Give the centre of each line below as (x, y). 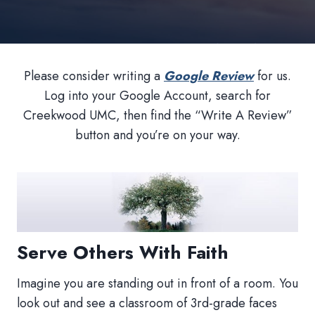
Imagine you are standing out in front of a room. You (157, 283)
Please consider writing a (94, 76)
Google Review (209, 76)
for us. (272, 76)
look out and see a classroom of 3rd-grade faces (147, 303)
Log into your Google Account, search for (157, 96)
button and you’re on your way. (157, 135)
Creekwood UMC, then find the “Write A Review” (157, 115)
